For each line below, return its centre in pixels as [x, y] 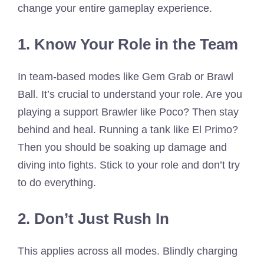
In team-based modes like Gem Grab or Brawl [126, 76]
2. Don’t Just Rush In [93, 218]
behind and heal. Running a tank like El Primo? [128, 129]
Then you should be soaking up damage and [122, 147]
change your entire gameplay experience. [115, 8]
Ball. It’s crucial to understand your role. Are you [130, 94]
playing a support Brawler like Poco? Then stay [128, 112]
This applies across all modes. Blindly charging [128, 251]
